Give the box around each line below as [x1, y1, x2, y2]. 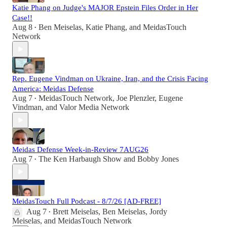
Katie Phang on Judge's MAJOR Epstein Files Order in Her [12, 4, 198, 12]
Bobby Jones [137, 155, 179, 164]
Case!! [12, 14, 32, 22]
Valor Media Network [59, 103, 129, 112]
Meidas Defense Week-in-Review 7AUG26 [12, 145, 148, 154]
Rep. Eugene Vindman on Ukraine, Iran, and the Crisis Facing [12, 74, 208, 83]
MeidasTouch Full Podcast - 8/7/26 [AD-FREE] [12, 197, 161, 206]
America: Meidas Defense [12, 85, 94, 93]
